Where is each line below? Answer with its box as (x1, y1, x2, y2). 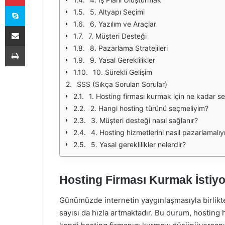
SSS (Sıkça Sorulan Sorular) (77, 80, 167, 88)
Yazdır (25, 42, 44, 50)
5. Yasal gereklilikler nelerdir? (91, 140, 186, 149)
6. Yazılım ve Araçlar (90, 20, 156, 28)
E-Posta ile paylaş (25, 22, 44, 30)
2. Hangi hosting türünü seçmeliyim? (90, 104, 208, 113)
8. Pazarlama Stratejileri (90, 44, 168, 52)
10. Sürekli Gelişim (93, 68, 152, 76)
